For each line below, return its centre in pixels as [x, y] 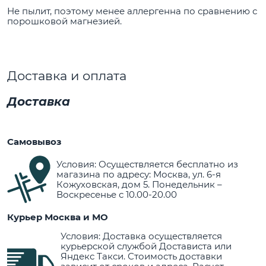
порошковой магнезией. [64, 21]
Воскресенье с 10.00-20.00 [117, 194]
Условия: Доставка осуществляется [141, 236]
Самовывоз [34, 141]
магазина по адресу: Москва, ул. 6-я [139, 174]
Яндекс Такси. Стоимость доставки [141, 256]
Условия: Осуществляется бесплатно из [147, 164]
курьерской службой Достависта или [146, 246]
